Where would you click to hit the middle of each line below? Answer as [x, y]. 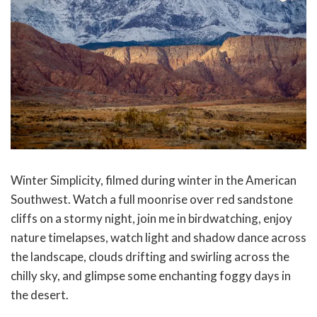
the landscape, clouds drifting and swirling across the [150, 256]
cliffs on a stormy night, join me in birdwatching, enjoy [151, 218]
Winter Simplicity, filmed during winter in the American [154, 180]
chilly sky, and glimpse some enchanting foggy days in [151, 275]
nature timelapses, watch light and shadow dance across [158, 237]
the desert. [40, 294]
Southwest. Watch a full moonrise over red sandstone [152, 199]
